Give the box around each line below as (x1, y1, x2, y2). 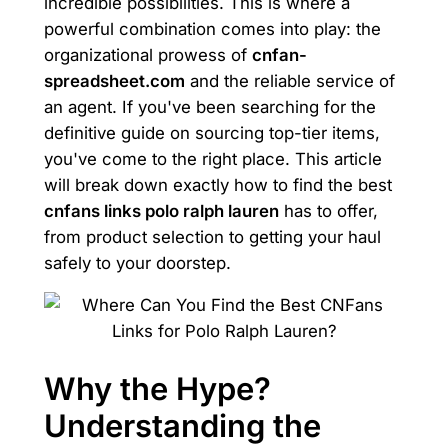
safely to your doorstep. (43, 252, 231, 273)
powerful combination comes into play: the (43, 18, 381, 39)
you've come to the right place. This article (43, 148, 382, 169)
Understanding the (43, 407, 321, 445)
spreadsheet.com (43, 70, 185, 91)
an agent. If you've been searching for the (43, 96, 376, 117)
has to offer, (278, 200, 378, 221)
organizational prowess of (43, 44, 252, 65)
